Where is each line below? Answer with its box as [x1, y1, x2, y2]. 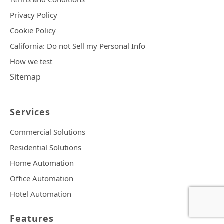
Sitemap [10, 71, 41, 83]
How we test [10, 56, 52, 67]
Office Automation [10, 173, 73, 184]
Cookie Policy [10, 25, 56, 36]
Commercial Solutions [10, 127, 85, 137]
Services [10, 106, 50, 118]
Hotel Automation [10, 189, 71, 199]
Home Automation [10, 158, 74, 168]
